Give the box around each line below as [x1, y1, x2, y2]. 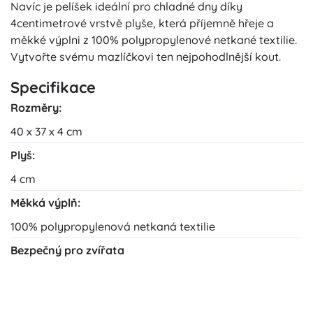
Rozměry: [10, 100, 61, 115]
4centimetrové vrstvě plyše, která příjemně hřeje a [10, 15, 274, 30]
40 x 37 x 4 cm [10, 124, 82, 138]
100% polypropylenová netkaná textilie [10, 219, 215, 233]
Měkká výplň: [10, 195, 80, 210]
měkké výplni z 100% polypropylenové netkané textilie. [10, 32, 297, 47]
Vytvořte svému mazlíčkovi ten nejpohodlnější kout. [10, 49, 281, 64]
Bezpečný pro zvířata [10, 242, 124, 257]
